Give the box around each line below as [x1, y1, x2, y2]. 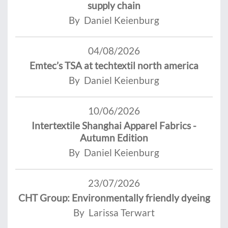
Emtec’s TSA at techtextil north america [30, 59, 198, 71]
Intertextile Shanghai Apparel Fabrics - [32, 119, 196, 131]
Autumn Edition [80, 131, 148, 144]
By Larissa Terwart [73, 206, 155, 218]
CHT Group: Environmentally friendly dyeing [18, 191, 210, 204]
